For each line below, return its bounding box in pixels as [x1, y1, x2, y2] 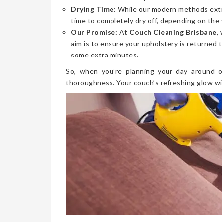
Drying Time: [71, 5, 116, 13]
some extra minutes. [71, 51, 139, 59]
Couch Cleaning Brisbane [129, 28, 217, 36]
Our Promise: [71, 28, 117, 36]
